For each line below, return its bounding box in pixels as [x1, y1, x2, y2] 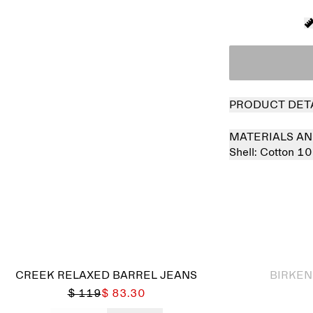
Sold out [261, 235, 296, 244]
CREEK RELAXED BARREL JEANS [15, 270, 197, 281]
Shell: [229, 147, 260, 158]
